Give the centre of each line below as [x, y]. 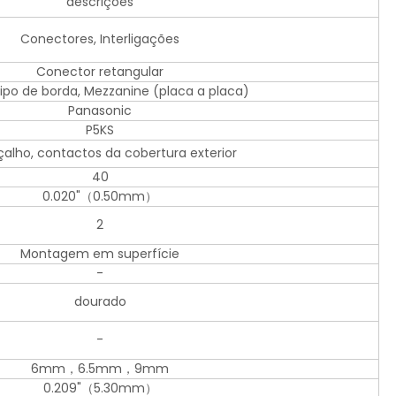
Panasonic [100, 111]
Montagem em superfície [100, 254]
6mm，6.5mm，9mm [100, 369]
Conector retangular [100, 72]
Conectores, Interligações [100, 39]
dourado [100, 302]
